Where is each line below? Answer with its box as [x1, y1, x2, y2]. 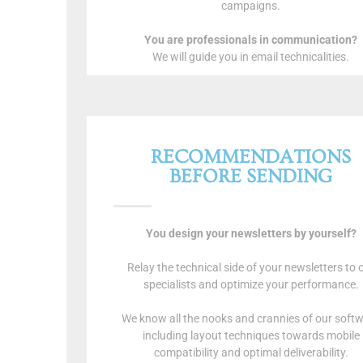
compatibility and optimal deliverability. [153, 345, 348, 359]
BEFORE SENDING [169, 164, 333, 187]
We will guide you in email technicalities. [152, 50, 350, 64]
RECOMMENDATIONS [151, 145, 352, 168]
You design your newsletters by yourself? [145, 226, 357, 240]
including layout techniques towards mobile [142, 328, 360, 342]
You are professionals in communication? [144, 33, 358, 47]
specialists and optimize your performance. [143, 277, 359, 291]
